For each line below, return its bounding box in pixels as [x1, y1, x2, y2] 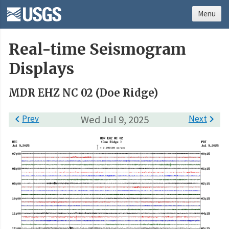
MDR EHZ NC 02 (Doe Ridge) [9, 86, 158, 100]
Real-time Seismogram [9, 40, 186, 59]
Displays [9, 59, 74, 79]
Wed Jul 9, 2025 [80, 112, 149, 126]
